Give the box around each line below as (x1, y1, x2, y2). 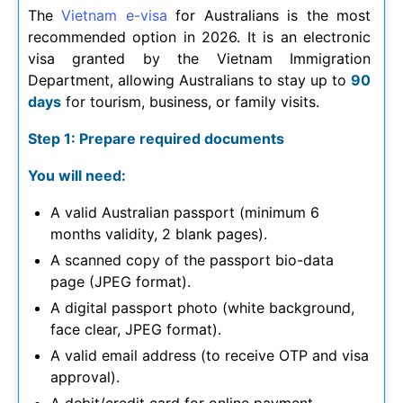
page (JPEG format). (50, 273, 191, 291)
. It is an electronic (237, 28, 372, 47)
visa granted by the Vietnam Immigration (28, 49, 371, 68)
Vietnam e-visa (61, 6, 167, 25)
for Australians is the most (166, 6, 372, 25)
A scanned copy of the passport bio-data (50, 251, 334, 270)
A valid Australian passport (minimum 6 (50, 203, 319, 222)
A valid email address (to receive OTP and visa (50, 346, 369, 365)
